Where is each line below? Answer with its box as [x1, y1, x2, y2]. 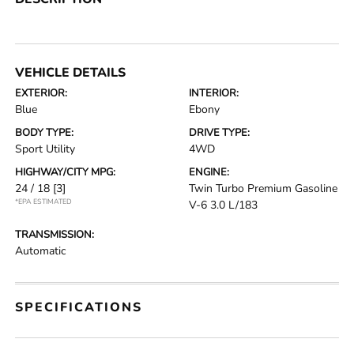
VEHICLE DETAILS [15, 64, 126, 82]
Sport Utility [15, 141, 76, 157]
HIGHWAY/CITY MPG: [15, 165, 116, 180]
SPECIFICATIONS [15, 299, 143, 317]
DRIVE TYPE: [189, 126, 250, 141]
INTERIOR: [189, 86, 239, 101]
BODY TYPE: [15, 126, 74, 141]
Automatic [15, 243, 66, 259]
